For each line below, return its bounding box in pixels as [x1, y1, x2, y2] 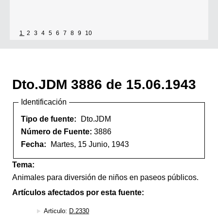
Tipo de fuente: [21, 114, 78, 123]
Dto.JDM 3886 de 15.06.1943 [12, 76, 196, 92]
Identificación [21, 98, 67, 107]
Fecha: [21, 140, 48, 148]
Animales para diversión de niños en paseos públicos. [12, 173, 199, 182]
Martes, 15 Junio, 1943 [51, 140, 129, 148]
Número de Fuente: [21, 127, 94, 136]
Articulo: [44, 207, 69, 215]
